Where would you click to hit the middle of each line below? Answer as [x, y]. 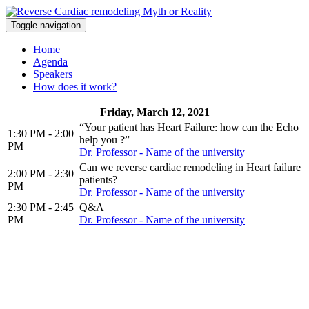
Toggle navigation [46, 25]
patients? [98, 180]
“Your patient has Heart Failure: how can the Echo [189, 127]
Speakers [53, 74]
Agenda [50, 62]
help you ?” [104, 140]
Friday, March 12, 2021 [154, 112]
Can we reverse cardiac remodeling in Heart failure [190, 167]
